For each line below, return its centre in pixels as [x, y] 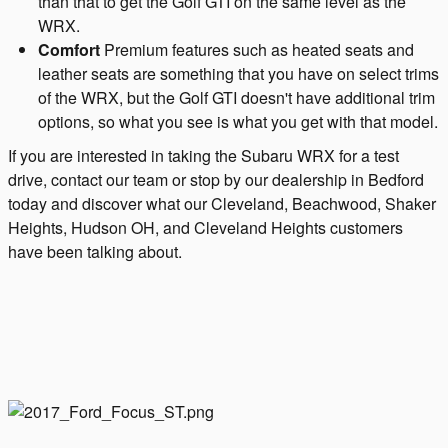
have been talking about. [95, 251]
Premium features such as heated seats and [257, 49]
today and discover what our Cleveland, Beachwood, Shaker [222, 203]
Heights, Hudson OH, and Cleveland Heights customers [205, 227]
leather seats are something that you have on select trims [238, 73]
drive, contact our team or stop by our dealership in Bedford [216, 179]
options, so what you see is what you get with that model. [238, 121]
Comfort [69, 49]
